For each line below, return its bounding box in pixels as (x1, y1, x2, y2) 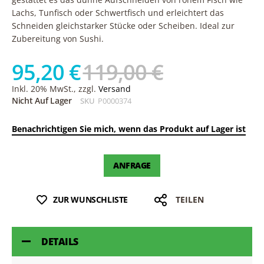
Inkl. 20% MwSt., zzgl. (12, 83, 98, 95)
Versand (98, 83, 131, 95)
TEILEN (175, 194, 204, 206)
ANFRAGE (113, 160, 151, 171)
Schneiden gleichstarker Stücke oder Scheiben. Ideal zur (12, 20, 235, 32)
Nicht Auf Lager (12, 95, 72, 107)
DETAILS (41, 235, 78, 249)
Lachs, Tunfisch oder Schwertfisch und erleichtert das (12, 7, 224, 19)
